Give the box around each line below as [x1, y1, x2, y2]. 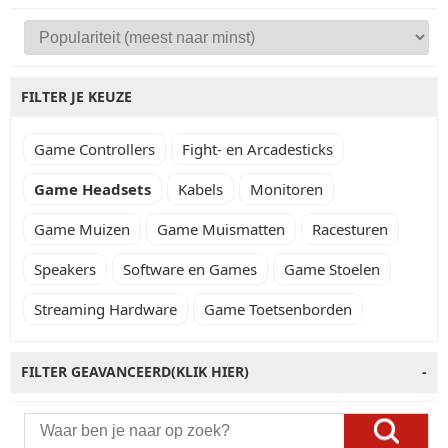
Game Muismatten [157, 219, 285, 239]
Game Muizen [34, 219, 130, 239]
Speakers [34, 259, 96, 279]
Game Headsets [34, 179, 151, 199]
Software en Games [123, 259, 257, 279]
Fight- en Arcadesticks [182, 139, 333, 159]
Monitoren [250, 179, 323, 199]
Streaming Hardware [34, 299, 177, 319]
